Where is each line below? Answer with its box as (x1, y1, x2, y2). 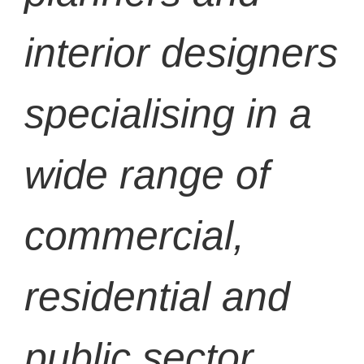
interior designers (24, 30, 338, 76)
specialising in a (24, 91, 312, 137)
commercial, (24, 213, 245, 259)
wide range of (24, 152, 270, 198)
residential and (24, 274, 290, 320)
